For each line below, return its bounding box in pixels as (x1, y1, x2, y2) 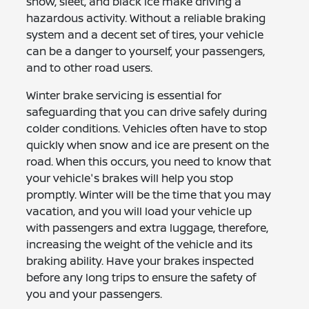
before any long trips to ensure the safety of (26, 270, 257, 286)
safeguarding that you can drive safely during (26, 104, 268, 120)
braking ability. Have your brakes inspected (26, 253, 255, 269)
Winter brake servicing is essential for (26, 88, 222, 103)
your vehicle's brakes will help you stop (26, 170, 234, 186)
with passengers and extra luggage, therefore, (26, 220, 269, 236)
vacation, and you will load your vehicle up (26, 203, 252, 219)
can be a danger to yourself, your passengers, (26, 43, 266, 59)
